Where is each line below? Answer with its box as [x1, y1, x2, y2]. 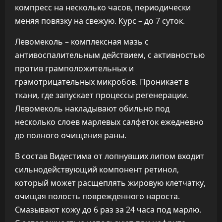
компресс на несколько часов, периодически [15, 2, 191, 13]
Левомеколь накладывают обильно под [15, 103, 169, 114]
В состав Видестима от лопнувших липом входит [15, 151, 204, 162]
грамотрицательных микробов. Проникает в [15, 76, 189, 87]
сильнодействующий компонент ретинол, [15, 164, 179, 175]
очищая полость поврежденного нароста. [15, 191, 180, 202]
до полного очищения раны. [15, 130, 126, 141]
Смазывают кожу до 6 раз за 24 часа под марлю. [15, 204, 201, 215]
